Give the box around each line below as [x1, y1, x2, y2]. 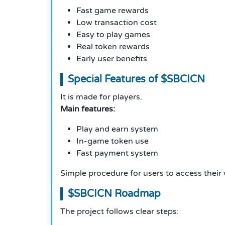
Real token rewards [76, 42, 150, 52]
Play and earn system [76, 124, 158, 135]
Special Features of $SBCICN [68, 73, 205, 86]
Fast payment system [76, 148, 158, 159]
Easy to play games [76, 30, 150, 40]
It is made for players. [60, 92, 142, 102]
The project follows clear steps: [60, 206, 179, 217]
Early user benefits [76, 54, 147, 64]
